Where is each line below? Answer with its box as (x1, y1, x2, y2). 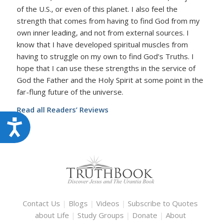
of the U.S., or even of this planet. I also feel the (16, 3, 178, 14)
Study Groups (77, 210, 126, 220)
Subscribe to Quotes (128, 198, 198, 208)
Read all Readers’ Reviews (16, 105, 109, 115)
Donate (132, 210, 157, 220)
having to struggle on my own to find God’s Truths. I (16, 51, 194, 61)
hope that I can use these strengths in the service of (16, 63, 195, 73)
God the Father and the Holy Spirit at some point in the (16, 74, 203, 85)
